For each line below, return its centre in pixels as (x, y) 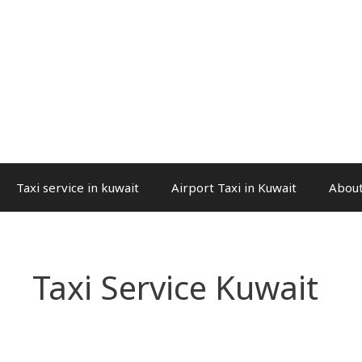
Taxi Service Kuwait (175, 287)
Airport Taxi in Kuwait (234, 187)
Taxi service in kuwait (78, 187)
